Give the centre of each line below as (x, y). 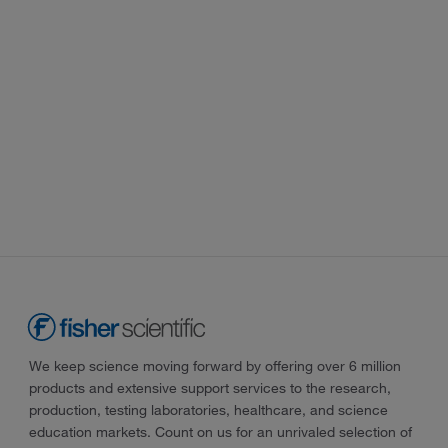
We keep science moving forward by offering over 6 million (214, 366)
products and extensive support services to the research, (209, 388)
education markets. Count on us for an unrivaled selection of (220, 432)
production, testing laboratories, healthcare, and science (208, 410)
